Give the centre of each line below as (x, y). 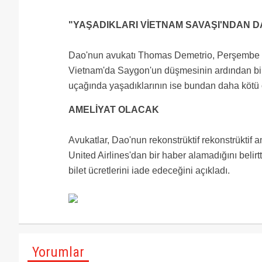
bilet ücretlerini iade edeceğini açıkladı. (149, 170)
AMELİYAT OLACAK (114, 110)
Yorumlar (58, 252)
